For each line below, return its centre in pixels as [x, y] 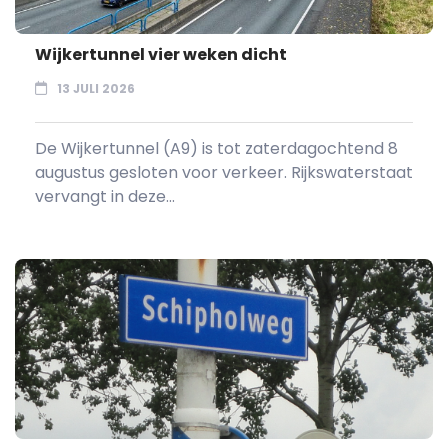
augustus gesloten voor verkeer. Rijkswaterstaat [224, 172]
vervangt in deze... [105, 196]
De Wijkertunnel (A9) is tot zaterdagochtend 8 [216, 148]
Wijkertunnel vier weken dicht [161, 54]
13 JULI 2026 [96, 88]
